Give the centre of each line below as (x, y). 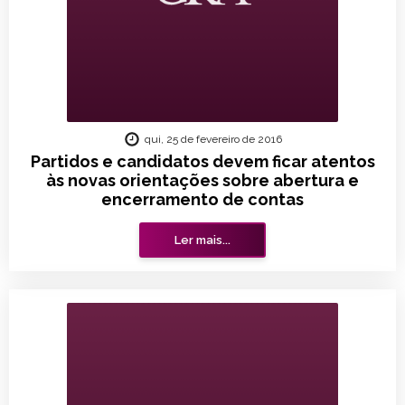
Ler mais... (202, 240)
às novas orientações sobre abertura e (202, 180)
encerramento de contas (202, 199)
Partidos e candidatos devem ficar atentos (202, 161)
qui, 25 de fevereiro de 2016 (213, 139)
